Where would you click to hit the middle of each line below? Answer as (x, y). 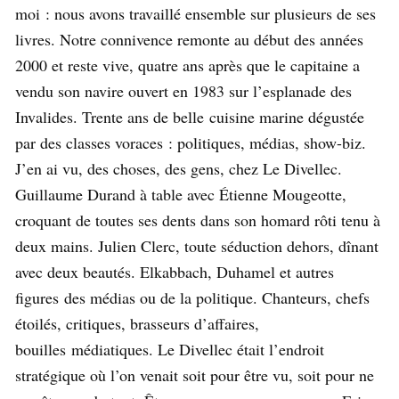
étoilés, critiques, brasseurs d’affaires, (137, 323)
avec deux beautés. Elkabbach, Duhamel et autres (175, 271)
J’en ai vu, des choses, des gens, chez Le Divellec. (179, 168)
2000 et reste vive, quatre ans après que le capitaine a (187, 65)
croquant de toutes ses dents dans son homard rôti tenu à (198, 220)
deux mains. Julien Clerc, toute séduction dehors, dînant (197, 245)
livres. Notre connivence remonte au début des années (189, 39)
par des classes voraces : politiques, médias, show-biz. (191, 142)
